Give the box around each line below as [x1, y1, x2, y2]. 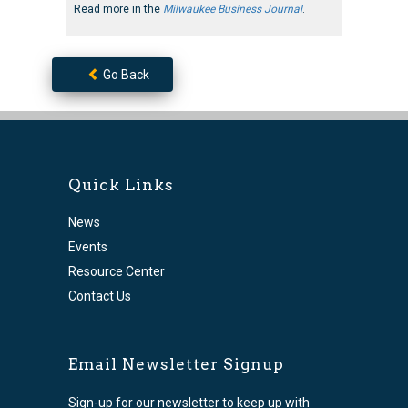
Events [67, 239, 107, 254]
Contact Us [67, 288, 131, 303]
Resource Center [67, 263, 165, 279]
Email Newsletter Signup [67, 354, 284, 373]
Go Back [99, 66, 149, 82]
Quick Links [67, 175, 174, 194]
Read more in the [73, 2, 163, 15]
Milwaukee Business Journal [162, 2, 302, 15]
